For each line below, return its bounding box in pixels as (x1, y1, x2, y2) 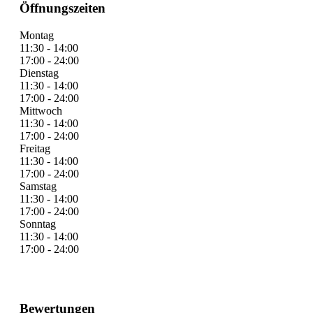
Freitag (20, 143, 50, 155)
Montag (20, 29, 54, 42)
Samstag (20, 180, 57, 193)
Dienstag (20, 67, 59, 80)
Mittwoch (20, 105, 62, 117)
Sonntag (20, 218, 56, 231)
